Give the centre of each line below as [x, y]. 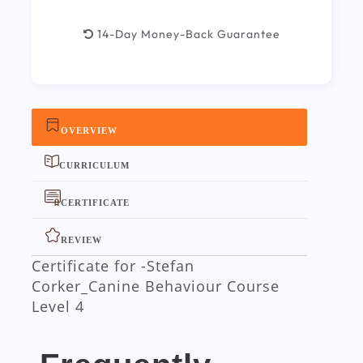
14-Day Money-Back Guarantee [187, 34]
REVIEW [81, 240]
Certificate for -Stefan [113, 266]
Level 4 [58, 306]
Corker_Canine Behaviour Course [156, 286]
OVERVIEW [89, 130]
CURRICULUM [94, 165]
